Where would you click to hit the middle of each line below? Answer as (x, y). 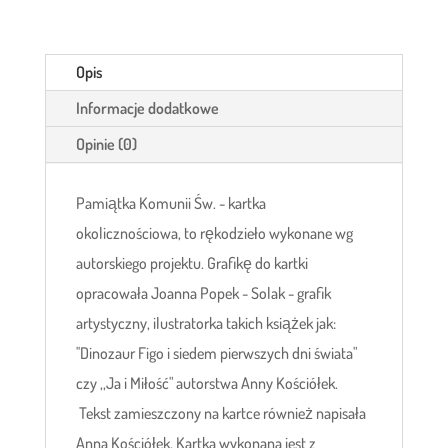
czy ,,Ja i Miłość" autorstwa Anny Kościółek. (206, 382)
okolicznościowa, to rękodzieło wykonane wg (214, 232)
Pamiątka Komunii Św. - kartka (170, 202)
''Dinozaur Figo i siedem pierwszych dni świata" (216, 352)
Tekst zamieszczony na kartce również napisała (220, 412)
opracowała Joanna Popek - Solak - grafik (203, 292)
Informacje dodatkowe (147, 107)
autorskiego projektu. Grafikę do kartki (191, 262)
